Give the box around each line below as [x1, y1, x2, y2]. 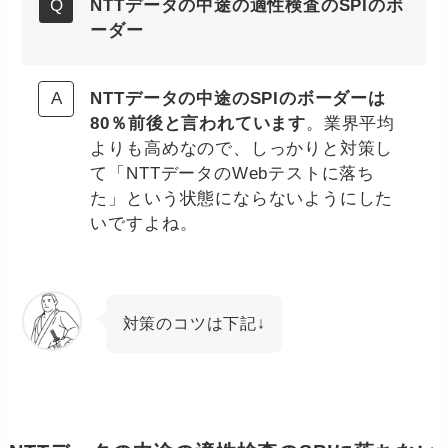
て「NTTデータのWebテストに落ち [90, 163, 375, 183]
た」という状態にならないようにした [90, 188, 394, 208]
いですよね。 [90, 213, 198, 233]
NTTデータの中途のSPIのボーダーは [90, 88, 386, 108]
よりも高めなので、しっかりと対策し [90, 138, 394, 158]
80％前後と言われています [90, 113, 306, 133]
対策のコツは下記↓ [122, 314, 266, 333]
